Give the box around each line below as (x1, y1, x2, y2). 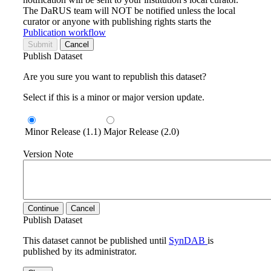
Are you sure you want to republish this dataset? (23, 71, 206, 82)
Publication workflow (23, 27, 106, 38)
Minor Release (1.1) (25, 126, 101, 137)
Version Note (23, 148, 73, 159)
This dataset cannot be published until (23, 235, 169, 246)
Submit (28, 39, 53, 49)
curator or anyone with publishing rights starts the (23, 16, 211, 27)
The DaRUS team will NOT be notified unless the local (23, 5, 235, 16)
